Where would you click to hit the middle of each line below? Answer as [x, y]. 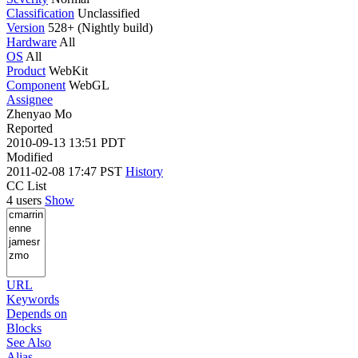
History [144, 171]
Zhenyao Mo [39, 113]
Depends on [37, 313]
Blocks [24, 328]
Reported [30, 128]
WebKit [68, 70]
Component [36, 85]
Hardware [32, 42]
